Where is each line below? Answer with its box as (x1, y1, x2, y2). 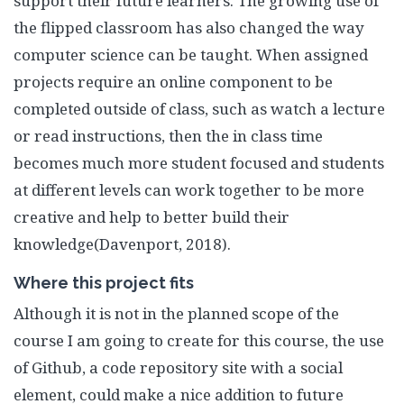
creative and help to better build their (14, 207, 289, 227)
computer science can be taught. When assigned (14, 44, 368, 65)
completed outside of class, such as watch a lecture (14, 98, 385, 119)
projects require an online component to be (14, 71, 333, 92)
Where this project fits (14, 273, 194, 292)
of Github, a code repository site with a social (14, 357, 343, 378)
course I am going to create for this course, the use (14, 330, 384, 351)
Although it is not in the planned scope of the (14, 303, 339, 324)
